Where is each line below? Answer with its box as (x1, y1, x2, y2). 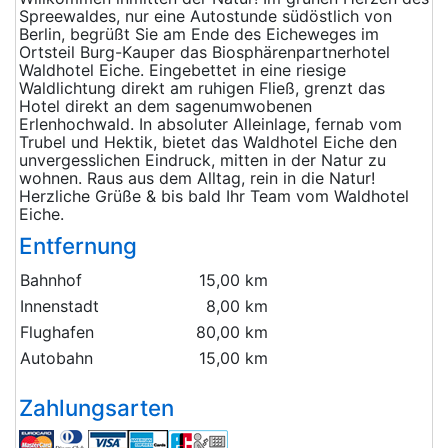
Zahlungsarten (19, 394, 174, 422)
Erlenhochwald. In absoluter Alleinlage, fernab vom (19, 114, 402, 135)
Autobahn (20, 348, 93, 369)
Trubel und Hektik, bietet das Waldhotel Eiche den (19, 132, 397, 153)
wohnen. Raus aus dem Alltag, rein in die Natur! (19, 168, 375, 189)
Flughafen (20, 322, 94, 343)
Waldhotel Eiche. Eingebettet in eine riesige (19, 60, 346, 81)
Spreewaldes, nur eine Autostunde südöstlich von (19, 6, 392, 27)
